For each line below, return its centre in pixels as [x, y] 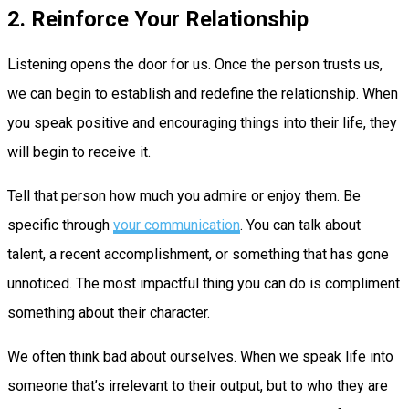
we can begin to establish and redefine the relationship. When [203, 93]
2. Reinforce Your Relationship [158, 19]
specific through [60, 225]
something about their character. [110, 312]
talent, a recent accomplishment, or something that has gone [198, 254]
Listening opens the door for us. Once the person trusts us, [195, 64]
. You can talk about [300, 225]
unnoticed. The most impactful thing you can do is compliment [204, 283]
